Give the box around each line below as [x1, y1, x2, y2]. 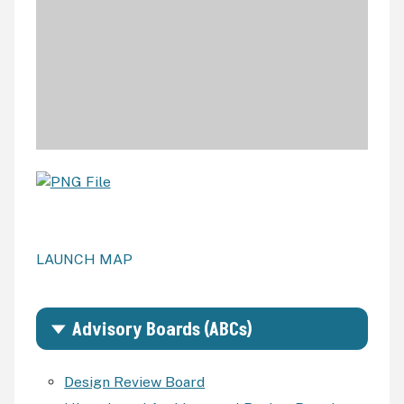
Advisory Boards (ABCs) [71, 317, 252, 344]
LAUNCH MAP [35, 251, 133, 269]
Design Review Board [64, 373, 206, 391]
